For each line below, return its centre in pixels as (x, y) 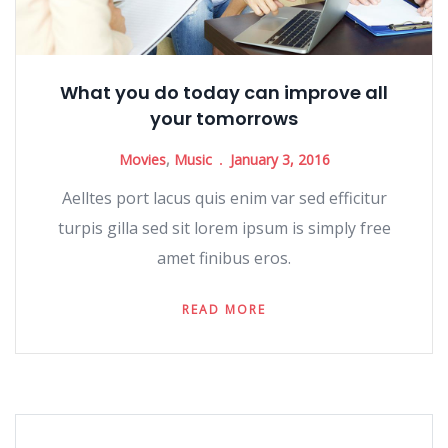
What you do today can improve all (224, 93)
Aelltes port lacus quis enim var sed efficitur (224, 198)
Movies (142, 160)
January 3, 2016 (279, 160)
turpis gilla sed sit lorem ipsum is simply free (224, 228)
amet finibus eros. (224, 258)
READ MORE (224, 310)
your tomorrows (224, 119)
